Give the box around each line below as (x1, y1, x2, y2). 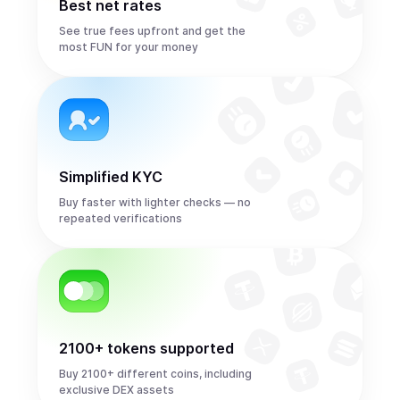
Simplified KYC (59, 168, 162, 186)
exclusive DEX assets (59, 383, 174, 396)
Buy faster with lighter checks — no (59, 196, 251, 209)
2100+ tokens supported (59, 339, 234, 357)
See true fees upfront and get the (59, 24, 246, 37)
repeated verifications (59, 212, 182, 225)
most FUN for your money (59, 40, 198, 54)
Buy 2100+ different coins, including (59, 367, 252, 380)
